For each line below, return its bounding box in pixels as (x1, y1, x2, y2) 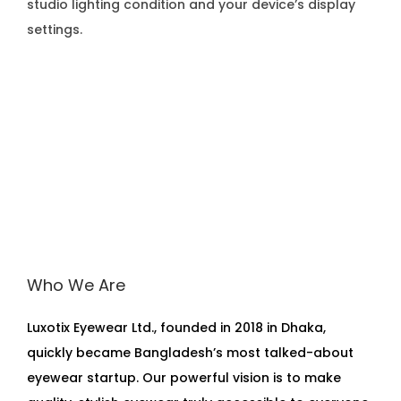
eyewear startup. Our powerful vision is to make (27, 369, 341, 387)
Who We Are (27, 274, 125, 296)
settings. (27, 21, 82, 38)
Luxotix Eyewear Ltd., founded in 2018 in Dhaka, (27, 319, 326, 337)
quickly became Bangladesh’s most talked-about (27, 344, 354, 362)
